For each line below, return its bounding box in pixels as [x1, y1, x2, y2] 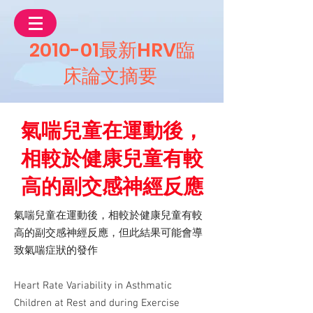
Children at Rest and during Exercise [14, 297, 180, 310]
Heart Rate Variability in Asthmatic [14, 279, 172, 292]
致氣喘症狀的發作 [14, 245, 98, 257]
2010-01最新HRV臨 [29, 37, 195, 63]
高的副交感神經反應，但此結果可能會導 [14, 227, 203, 240]
